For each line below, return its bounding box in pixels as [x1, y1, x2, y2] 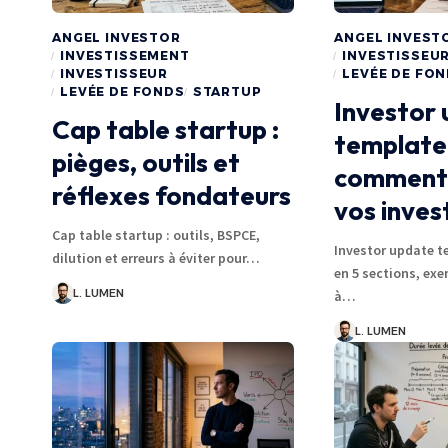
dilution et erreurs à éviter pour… [52, 248, 260, 267]
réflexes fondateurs [52, 178, 291, 212]
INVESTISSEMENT [60, 47, 190, 63]
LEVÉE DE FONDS [60, 83, 185, 99]
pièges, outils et [52, 145, 240, 179]
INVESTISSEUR [60, 65, 169, 81]
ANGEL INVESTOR [52, 29, 181, 45]
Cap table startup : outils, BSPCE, [52, 225, 260, 244]
